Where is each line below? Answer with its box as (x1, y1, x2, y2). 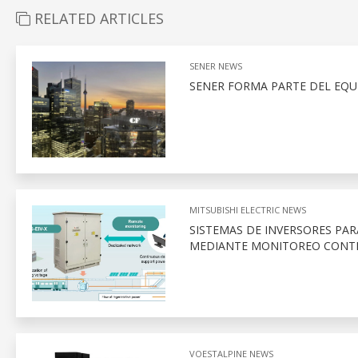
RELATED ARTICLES (30, 9, 164, 28)
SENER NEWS (189, 60, 242, 72)
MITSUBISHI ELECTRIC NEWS (189, 204, 306, 216)
